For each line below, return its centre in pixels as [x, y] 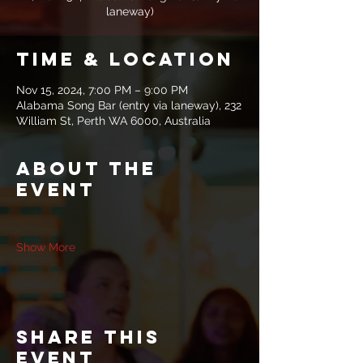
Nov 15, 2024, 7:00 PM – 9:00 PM [102, 90]
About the [86, 169]
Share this [88, 337]
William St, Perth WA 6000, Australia [113, 121]
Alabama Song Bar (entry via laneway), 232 [129, 105]
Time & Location [125, 59]
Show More [46, 247]
